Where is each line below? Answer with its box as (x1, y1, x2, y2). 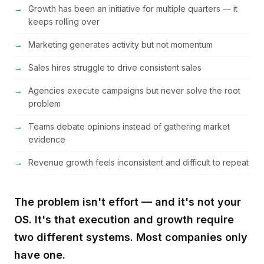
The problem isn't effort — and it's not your (14, 196, 241, 208)
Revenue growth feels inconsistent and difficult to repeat (28, 157, 249, 167)
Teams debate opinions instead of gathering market (28, 121, 230, 131)
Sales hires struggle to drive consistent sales (28, 62, 202, 72)
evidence (28, 134, 65, 144)
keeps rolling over (28, 16, 100, 27)
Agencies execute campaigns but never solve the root (28, 85, 240, 95)
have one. (14, 249, 65, 261)
